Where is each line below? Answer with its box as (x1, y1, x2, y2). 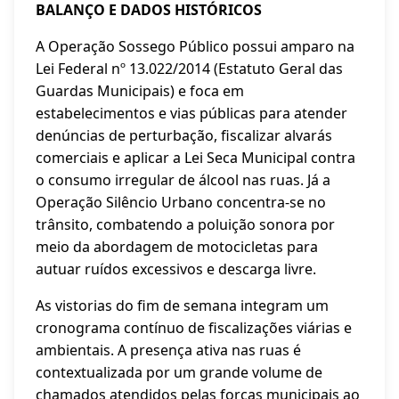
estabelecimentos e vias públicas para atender (36, 103, 347, 123)
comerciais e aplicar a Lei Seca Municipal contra (36, 148, 355, 167)
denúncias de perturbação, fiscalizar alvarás (36, 126, 332, 145)
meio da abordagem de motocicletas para (36, 237, 318, 256)
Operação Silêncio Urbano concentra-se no (36, 192, 326, 212)
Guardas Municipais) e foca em (36, 81, 244, 101)
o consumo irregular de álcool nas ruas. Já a (36, 170, 330, 190)
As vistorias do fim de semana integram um (36, 296, 329, 315)
